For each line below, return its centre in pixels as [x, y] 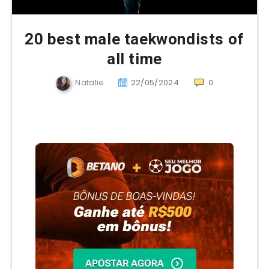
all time [134, 59]
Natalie [90, 83]
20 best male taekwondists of [134, 39]
